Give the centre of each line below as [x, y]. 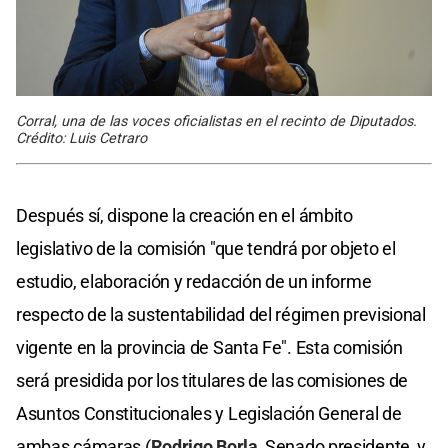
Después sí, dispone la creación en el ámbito [184, 215]
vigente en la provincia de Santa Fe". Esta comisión [209, 347]
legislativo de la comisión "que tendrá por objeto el [206, 248]
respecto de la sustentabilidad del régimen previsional [221, 314]
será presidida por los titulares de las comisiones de [212, 380]
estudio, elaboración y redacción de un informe [194, 281]
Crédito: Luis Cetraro [81, 138]
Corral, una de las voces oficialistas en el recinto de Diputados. [216, 121]
